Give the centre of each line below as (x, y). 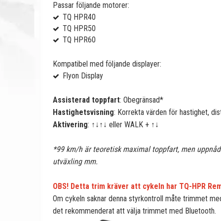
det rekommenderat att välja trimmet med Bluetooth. (134, 211)
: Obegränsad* (142, 100)
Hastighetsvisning (83, 112)
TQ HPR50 (79, 28)
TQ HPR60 (79, 40)
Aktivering (70, 125)
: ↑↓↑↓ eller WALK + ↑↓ (123, 125)
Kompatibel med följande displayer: (107, 64)
